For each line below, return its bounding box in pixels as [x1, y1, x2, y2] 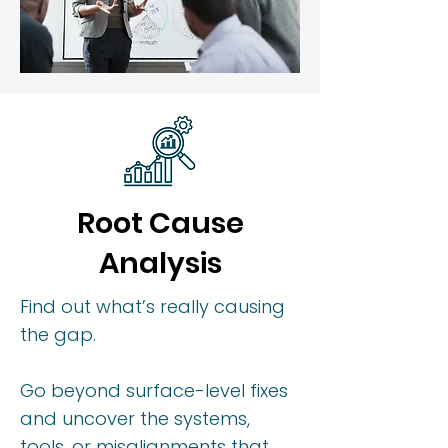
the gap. [20, 322, 96, 347]
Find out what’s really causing [20, 294, 285, 319]
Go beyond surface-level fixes [20, 378, 288, 403]
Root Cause [76, 203, 244, 243]
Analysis [98, 243, 222, 283]
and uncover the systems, [20, 406, 250, 431]
